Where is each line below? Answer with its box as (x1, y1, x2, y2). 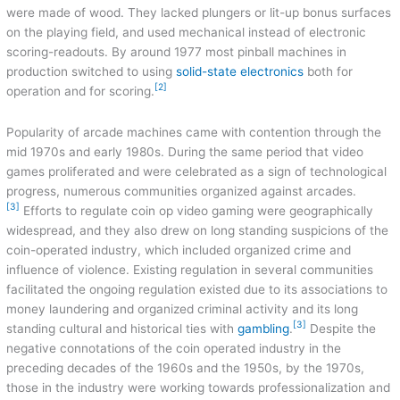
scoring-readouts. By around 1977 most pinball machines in (6, 44, 347, 59)
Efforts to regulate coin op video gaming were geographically (20, 203, 374, 218)
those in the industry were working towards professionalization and (6, 379, 391, 395)
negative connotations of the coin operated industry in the (6, 340, 342, 355)
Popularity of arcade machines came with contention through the (6, 124, 382, 139)
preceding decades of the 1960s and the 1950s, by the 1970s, (6, 360, 365, 375)
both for (304, 63, 354, 79)
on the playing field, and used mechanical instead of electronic (6, 24, 367, 39)
